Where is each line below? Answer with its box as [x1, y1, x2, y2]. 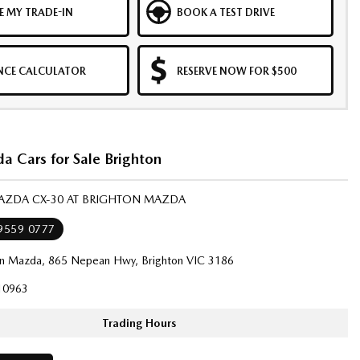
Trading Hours [102, 317, 177, 329]
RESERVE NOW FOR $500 [176, 65, 297, 77]
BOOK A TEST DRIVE [176, 6, 275, 18]
